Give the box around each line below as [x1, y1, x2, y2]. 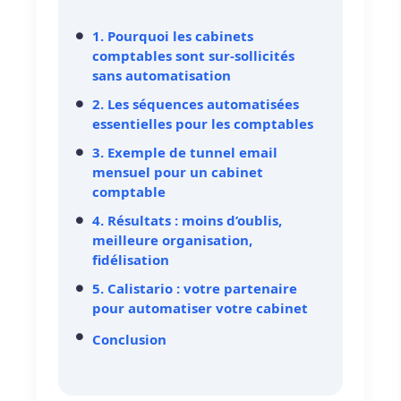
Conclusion [92, 330, 166, 349]
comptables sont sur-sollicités [92, 47, 294, 65]
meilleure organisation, [92, 231, 252, 250]
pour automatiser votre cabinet [92, 299, 308, 318]
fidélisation [92, 251, 169, 269]
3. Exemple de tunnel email [92, 143, 277, 162]
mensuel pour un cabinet [92, 163, 263, 182]
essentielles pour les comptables [92, 115, 313, 133]
